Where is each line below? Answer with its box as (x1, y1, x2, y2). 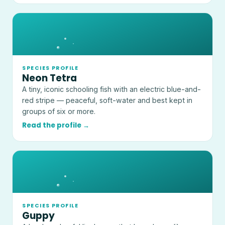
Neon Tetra (22, 71, 77, 85)
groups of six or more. (22, 107, 96, 116)
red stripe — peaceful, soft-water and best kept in (22, 96, 193, 105)
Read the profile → (22, 120, 90, 130)
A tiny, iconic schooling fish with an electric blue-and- (22, 85, 201, 94)
